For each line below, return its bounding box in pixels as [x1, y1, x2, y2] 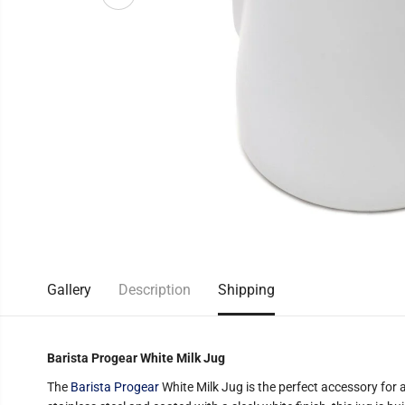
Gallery [46, 281, 91, 298]
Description [118, 281, 191, 298]
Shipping [217, 281, 275, 298]
